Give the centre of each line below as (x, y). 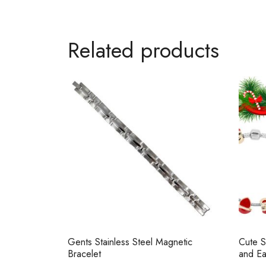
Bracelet (84, 254)
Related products (143, 50)
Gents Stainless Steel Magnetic (130, 242)
